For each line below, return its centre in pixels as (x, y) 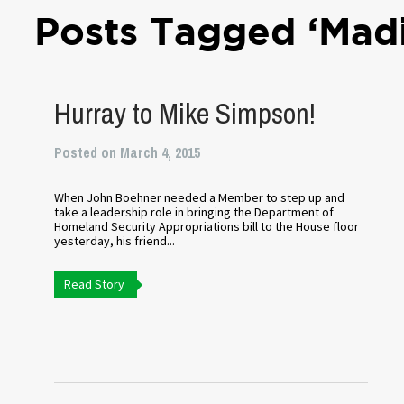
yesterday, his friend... (115, 241)
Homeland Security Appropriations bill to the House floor (207, 226)
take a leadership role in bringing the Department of (194, 212)
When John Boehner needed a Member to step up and (200, 197)
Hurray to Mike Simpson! (185, 113)
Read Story (95, 284)
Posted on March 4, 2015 (128, 152)
